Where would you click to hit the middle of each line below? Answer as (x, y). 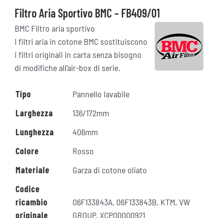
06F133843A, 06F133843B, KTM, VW (131, 202)
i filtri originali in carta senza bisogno (78, 54)
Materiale (33, 170)
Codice (28, 189)
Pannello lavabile (101, 94)
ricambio (32, 202)
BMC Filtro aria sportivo (55, 28)
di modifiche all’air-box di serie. (67, 67)
